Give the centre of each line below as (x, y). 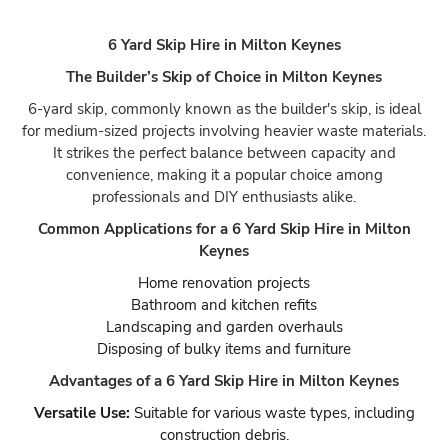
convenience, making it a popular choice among (224, 175)
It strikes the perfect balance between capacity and (224, 153)
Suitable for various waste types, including (272, 413)
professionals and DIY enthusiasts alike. (224, 197)
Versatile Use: (81, 413)
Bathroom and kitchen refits (224, 305)
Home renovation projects (224, 283)
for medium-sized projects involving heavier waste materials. (224, 131)
